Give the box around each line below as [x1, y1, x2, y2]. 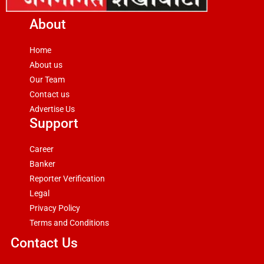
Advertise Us [29, 104, 75, 114]
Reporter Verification [29, 174, 105, 184]
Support [29, 115, 78, 132]
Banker [29, 159, 55, 169]
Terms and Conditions [29, 218, 109, 228]
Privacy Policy [29, 203, 80, 213]
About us [29, 60, 62, 70]
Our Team [29, 75, 65, 85]
